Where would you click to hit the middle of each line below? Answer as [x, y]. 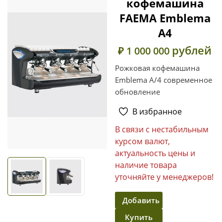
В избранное [157, 111]
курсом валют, [142, 141]
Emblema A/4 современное [164, 80]
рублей [192, 50]
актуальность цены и [155, 153]
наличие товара [146, 165]
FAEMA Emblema [165, 18]
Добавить [141, 200]
